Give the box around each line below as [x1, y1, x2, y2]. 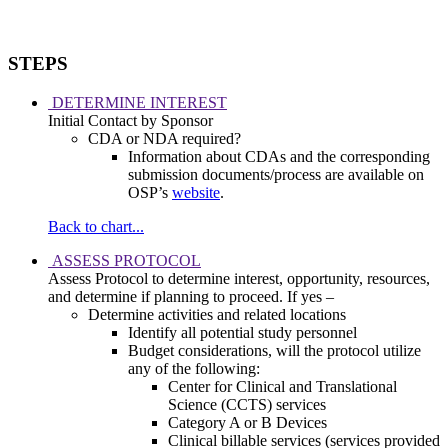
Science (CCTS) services [168, 396, 326, 414]
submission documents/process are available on [128, 166, 424, 184]
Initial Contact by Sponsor [48, 112, 213, 130]
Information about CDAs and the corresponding [128, 148, 430, 166]
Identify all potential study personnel [128, 324, 357, 342]
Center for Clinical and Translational [168, 378, 397, 396]
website [172, 184, 220, 202]
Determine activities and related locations [88, 306, 346, 324]
